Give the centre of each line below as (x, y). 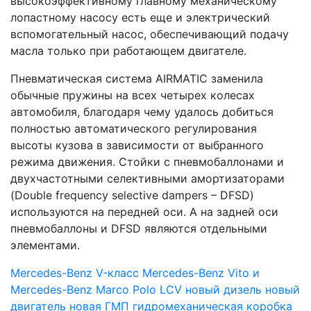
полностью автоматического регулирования (134, 128)
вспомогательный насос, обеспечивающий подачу (150, 34)
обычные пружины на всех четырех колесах (133, 95)
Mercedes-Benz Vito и (201, 273)
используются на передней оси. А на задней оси (144, 212)
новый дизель (225, 289)
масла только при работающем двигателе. (128, 51)
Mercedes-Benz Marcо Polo (85, 289)
